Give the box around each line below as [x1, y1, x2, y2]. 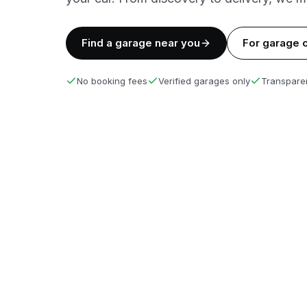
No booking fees [77, 75, 147, 86]
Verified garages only [158, 75, 250, 86]
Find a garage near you [82, 36, 200, 49]
